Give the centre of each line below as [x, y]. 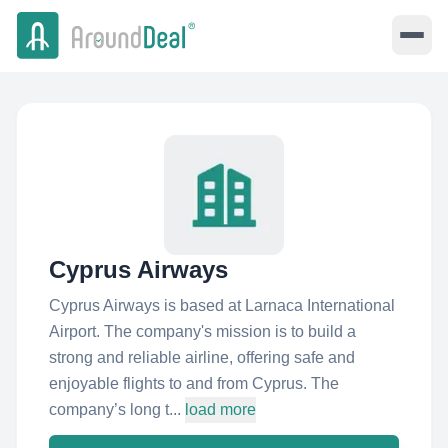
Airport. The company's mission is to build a [202, 331]
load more [220, 409]
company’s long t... [115, 409]
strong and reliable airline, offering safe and [202, 357]
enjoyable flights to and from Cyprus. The [194, 383]
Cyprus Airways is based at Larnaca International [222, 305]
